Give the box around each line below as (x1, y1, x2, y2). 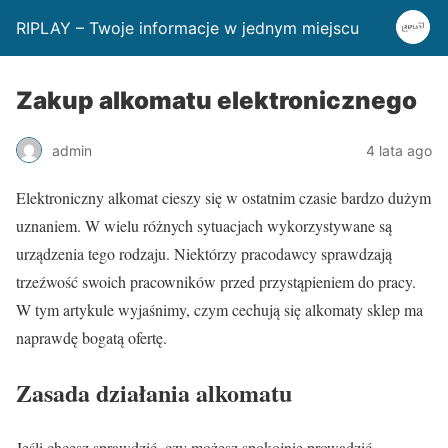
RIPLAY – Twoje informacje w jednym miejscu (16, 18, 359, 38)
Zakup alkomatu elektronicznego (16, 86, 417, 115)
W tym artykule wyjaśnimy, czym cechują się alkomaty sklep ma (16, 299, 423, 320)
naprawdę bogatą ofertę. (16, 327, 167, 348)
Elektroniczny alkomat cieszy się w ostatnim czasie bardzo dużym (16, 187, 431, 208)
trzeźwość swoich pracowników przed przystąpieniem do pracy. (16, 271, 416, 292)
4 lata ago (366, 141, 432, 159)
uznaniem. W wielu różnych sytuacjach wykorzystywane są (16, 215, 392, 236)
